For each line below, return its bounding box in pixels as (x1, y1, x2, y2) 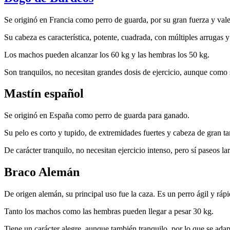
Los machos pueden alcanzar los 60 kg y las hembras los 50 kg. (4, 50, 209, 59)
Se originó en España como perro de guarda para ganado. (4, 111, 189, 120)
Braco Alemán (4, 165, 80, 179)
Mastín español (4, 87, 84, 101)
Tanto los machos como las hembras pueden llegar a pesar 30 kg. (4, 207, 214, 216)
